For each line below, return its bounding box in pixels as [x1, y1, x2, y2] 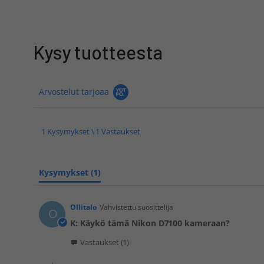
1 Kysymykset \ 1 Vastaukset [42, 126, 140, 137]
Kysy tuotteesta [33, 41, 163, 63]
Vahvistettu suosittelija [100, 202, 173, 212]
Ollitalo [70, 202, 97, 212]
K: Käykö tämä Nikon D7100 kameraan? [70, 217, 230, 229]
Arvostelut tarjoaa [39, 86, 109, 97]
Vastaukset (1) [80, 237, 129, 247]
